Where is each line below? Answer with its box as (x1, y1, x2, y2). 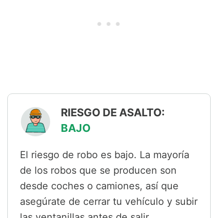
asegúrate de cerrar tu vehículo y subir (20, 196, 198, 208)
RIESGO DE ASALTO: (61, 106, 165, 119)
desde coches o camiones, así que (20, 180, 179, 192)
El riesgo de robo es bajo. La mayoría (20, 149, 189, 161)
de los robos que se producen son (20, 164, 177, 177)
